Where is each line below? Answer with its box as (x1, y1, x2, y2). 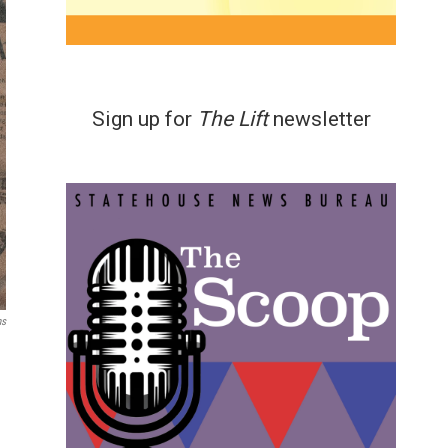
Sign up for (91, 106, 197, 131)
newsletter (272, 106, 371, 131)
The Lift (196, 106, 273, 131)
